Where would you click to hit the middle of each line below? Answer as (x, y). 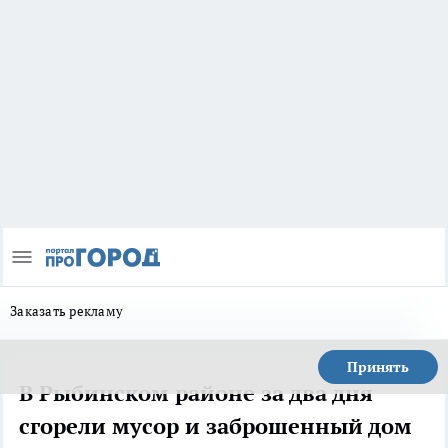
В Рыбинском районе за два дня (196, 393)
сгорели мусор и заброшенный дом (215, 426)
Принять (378, 367)
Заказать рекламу (67, 311)
